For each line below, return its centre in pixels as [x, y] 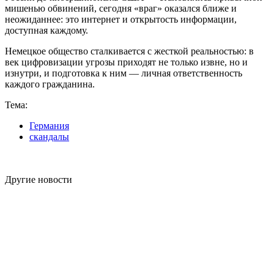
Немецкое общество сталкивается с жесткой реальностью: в [129, 51]
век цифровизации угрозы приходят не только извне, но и [126, 62]
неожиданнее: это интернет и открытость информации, [121, 19]
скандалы [49, 136]
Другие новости [39, 179]
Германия [49, 125]
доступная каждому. [46, 30]
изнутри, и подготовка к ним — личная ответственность [124, 73]
